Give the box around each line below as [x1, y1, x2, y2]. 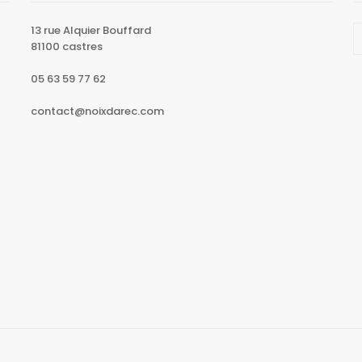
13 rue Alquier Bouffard [31, 22, 152, 38]
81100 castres [31, 38, 103, 54]
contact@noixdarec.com [31, 103, 165, 119]
